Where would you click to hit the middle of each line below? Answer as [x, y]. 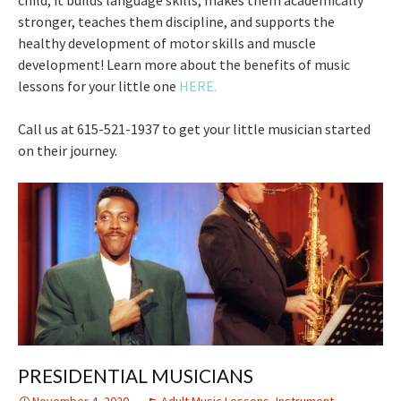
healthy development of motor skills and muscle [167, 43]
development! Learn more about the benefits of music [184, 64]
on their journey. [68, 150]
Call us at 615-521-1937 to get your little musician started [194, 128]
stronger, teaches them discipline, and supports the [176, 21]
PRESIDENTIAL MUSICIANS [136, 376]
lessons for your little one [98, 85]
